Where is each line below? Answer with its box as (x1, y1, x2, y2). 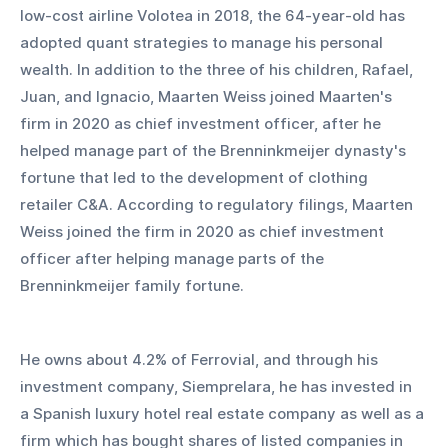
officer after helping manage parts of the (20, 248, 328, 268)
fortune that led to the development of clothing (20, 167, 372, 187)
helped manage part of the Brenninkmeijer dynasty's (20, 140, 410, 160)
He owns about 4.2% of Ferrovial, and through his (20, 349, 382, 369)
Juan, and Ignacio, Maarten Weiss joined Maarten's (20, 86, 396, 106)
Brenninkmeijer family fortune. (20, 275, 244, 295)
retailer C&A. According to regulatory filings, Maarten (20, 194, 417, 214)
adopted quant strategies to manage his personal (20, 32, 387, 52)
